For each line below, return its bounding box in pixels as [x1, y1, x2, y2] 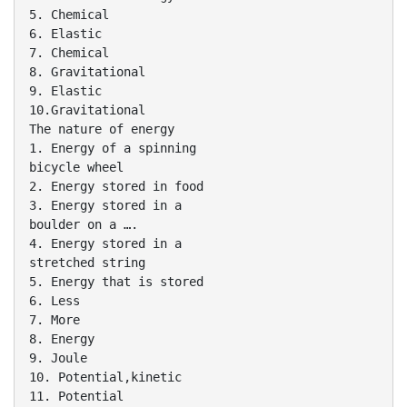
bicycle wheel [29, 159, 124, 174]
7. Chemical [29, 45, 109, 60]
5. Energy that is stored [29, 273, 203, 289]
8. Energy [29, 331, 94, 346]
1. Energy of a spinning [29, 140, 196, 155]
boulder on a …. [29, 216, 138, 232]
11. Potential [29, 388, 124, 403]
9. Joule [29, 350, 87, 365]
